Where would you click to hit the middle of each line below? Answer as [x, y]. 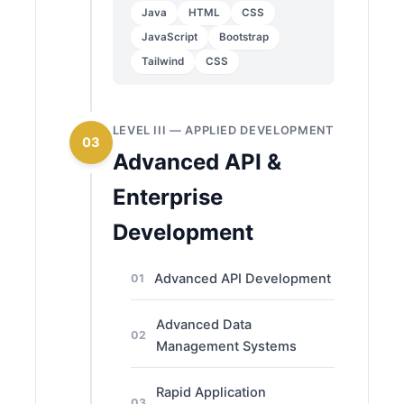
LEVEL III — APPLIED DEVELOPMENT [223, 131]
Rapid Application [211, 392]
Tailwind [162, 62]
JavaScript [169, 37]
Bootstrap [243, 37]
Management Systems [226, 346]
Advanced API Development [242, 279]
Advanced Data [203, 324]
